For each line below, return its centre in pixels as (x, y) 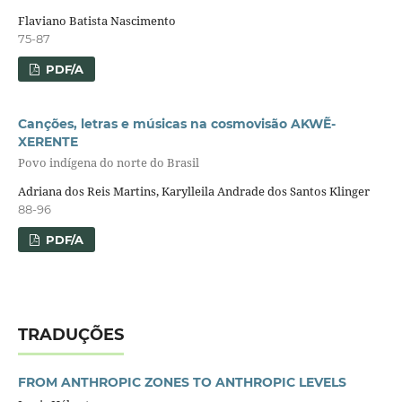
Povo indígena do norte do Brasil (108, 163)
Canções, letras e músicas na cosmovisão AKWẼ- (176, 123)
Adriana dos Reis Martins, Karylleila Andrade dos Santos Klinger (193, 191)
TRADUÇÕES (70, 334)
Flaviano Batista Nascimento (96, 20)
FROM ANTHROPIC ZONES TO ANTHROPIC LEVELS (182, 382)
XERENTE (48, 141)
